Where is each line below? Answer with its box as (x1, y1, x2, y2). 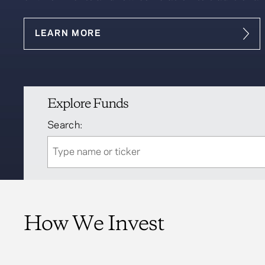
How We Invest (24, 214, 164, 235)
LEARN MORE (35, 29, 102, 38)
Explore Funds (47, 98, 128, 111)
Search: (47, 120, 83, 131)
